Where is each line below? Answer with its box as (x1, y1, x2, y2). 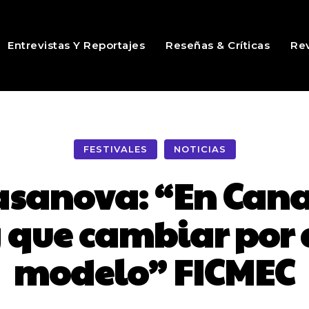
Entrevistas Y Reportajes (8, 39, 146, 52)
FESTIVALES (83, 143, 148, 155)
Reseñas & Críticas (166, 39, 270, 52)
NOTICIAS (173, 143, 226, 155)
